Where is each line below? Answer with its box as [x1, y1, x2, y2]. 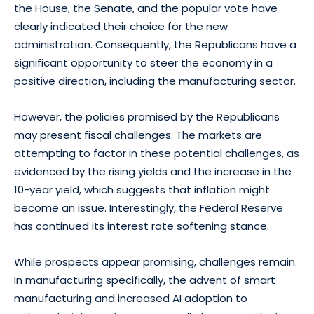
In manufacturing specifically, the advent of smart [14, 272, 275, 287]
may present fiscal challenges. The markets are [14, 127, 262, 142]
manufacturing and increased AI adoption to [14, 290, 247, 306]
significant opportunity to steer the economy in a [14, 55, 273, 70]
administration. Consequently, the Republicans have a [14, 36, 296, 52]
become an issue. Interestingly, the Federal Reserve [14, 200, 283, 215]
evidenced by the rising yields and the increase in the [14, 163, 292, 179]
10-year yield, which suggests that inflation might [14, 182, 270, 197]
